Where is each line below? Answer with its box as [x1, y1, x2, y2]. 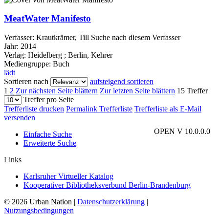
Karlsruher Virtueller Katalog [23, 172, 113, 181]
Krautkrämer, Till [36, 33, 89, 42]
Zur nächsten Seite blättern [16, 87, 98, 95]
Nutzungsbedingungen [4, 206, 74, 215]
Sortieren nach [4, 77, 48, 86]
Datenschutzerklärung [77, 197, 145, 206]
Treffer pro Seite [23, 95, 74, 104]
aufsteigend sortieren [90, 77, 153, 86]
